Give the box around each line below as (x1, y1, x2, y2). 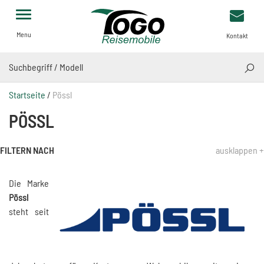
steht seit (9, 206, 49, 217)
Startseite (9, 89, 45, 101)
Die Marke (9, 177, 49, 189)
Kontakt (226, 31, 248, 39)
